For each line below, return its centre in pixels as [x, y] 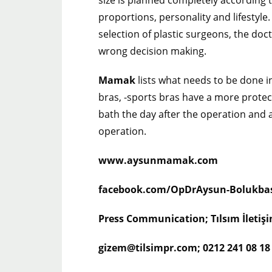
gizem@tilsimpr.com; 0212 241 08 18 [184, 248]
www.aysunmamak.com [158, 161]
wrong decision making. [152, 51]
